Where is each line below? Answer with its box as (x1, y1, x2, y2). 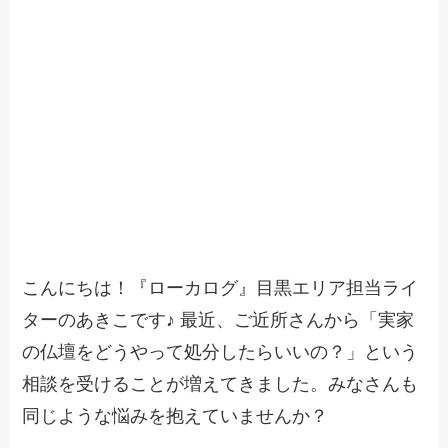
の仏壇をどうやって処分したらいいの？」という (22, 342, 419, 363)
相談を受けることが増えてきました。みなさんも (22, 374, 419, 395)
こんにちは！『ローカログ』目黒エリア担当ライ (22, 278, 419, 299)
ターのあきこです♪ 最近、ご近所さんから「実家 (22, 310, 415, 331)
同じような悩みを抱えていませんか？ (22, 406, 329, 427)
